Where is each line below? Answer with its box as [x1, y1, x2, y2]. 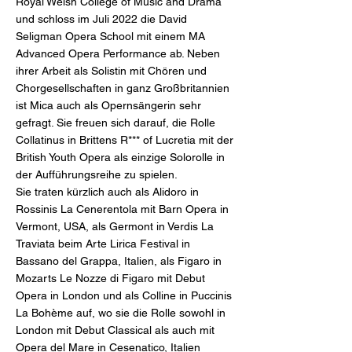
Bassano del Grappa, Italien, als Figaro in [16, 255, 222, 267]
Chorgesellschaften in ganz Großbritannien [16, 82, 229, 94]
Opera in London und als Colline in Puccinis [16, 289, 232, 302]
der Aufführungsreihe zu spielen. [16, 168, 178, 181]
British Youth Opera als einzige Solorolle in [16, 151, 225, 163]
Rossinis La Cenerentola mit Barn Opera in [16, 203, 229, 215]
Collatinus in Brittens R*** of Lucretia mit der [16, 134, 233, 146]
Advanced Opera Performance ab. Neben [16, 47, 220, 60]
